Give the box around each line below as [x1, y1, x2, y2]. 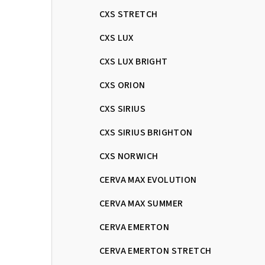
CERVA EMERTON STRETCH [99, 244, 212, 257]
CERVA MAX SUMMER [99, 196, 183, 210]
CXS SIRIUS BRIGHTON [99, 125, 193, 139]
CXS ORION [99, 78, 146, 92]
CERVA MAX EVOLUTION [99, 173, 197, 186]
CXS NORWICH [99, 149, 159, 163]
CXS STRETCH [99, 7, 158, 21]
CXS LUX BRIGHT [99, 54, 168, 68]
